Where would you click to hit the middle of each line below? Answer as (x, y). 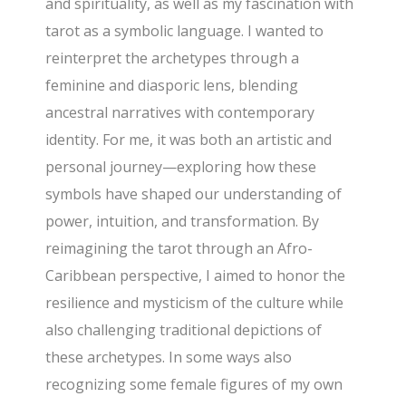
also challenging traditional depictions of (184, 329)
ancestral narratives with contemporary (180, 112)
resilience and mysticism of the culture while (195, 302)
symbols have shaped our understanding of (194, 193)
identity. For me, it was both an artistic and (189, 139)
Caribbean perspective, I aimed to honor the (196, 275)
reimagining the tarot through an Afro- (179, 248)
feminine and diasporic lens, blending (172, 85)
